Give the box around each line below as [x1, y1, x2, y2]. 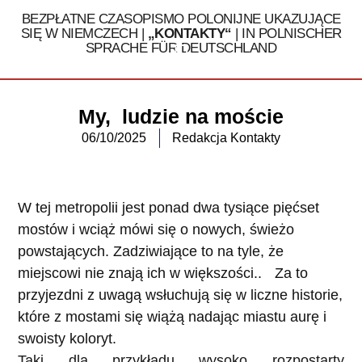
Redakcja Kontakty [172, 131, 280, 145]
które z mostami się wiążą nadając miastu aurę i [18, 309, 327, 326]
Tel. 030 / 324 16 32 [238, 49, 354, 65]
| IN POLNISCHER [231, 26, 342, 41]
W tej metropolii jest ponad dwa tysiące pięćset [18, 200, 320, 217]
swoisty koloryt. [18, 330, 117, 347]
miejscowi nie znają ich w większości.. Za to [18, 265, 309, 282]
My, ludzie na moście [78, 105, 284, 128]
